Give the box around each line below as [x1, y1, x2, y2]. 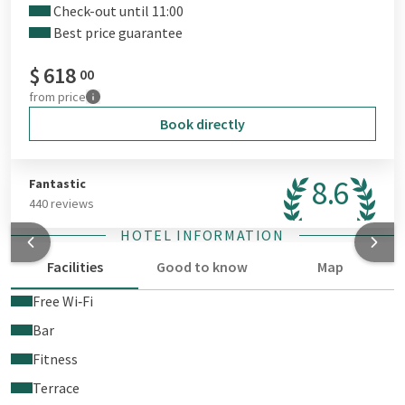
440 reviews [29, 195, 94, 212]
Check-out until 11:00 [51, 2, 184, 20]
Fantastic [29, 175, 86, 192]
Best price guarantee [51, 24, 183, 42]
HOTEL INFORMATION [120, 226, 285, 244]
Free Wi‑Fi [33, 292, 93, 310]
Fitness [33, 350, 78, 368]
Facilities [46, 258, 103, 276]
